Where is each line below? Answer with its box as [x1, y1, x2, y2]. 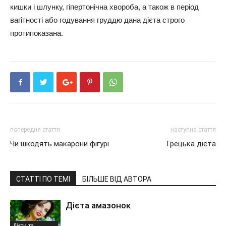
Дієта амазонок [66, 200, 131, 210]
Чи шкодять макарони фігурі [10, 139, 109, 148]
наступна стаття [171, 126, 216, 133]
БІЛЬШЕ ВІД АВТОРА [82, 175, 151, 183]
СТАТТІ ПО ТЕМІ [16, 175, 70, 183]
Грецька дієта [166, 139, 216, 148]
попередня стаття [10, 126, 60, 133]
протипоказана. [10, 29, 63, 37]
